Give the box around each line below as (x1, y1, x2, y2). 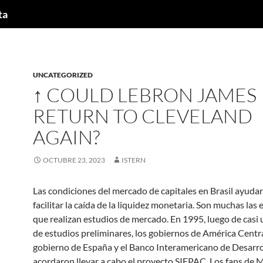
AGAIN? (33, 125, 100, 149)
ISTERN (122, 156, 146, 164)
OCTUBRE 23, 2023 (43, 156, 105, 164)
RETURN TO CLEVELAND (33, 104, 252, 128)
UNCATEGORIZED (33, 70, 93, 79)
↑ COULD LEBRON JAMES (33, 83, 257, 107)
